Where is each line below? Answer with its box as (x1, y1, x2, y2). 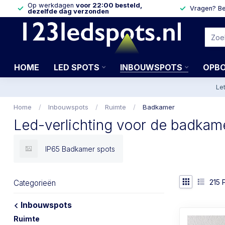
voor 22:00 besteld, (76, 2, 142, 9)
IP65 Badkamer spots (45, 144, 115, 153)
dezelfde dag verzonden (28, 8, 109, 15)
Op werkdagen (28, 2, 76, 9)
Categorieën (14, 178, 56, 188)
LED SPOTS (53, 62, 99, 72)
